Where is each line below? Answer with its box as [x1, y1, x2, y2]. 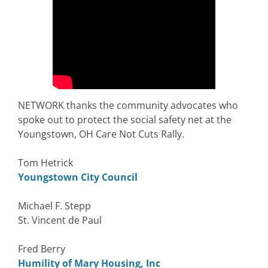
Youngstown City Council [18, 170, 138, 184]
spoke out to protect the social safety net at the [18, 112, 232, 126]
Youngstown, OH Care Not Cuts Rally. [18, 127, 184, 141]
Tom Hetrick [18, 156, 73, 169]
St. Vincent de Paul [18, 213, 102, 227]
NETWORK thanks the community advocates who [18, 98, 238, 112]
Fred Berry [18, 242, 65, 255]
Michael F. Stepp [18, 199, 91, 212]
